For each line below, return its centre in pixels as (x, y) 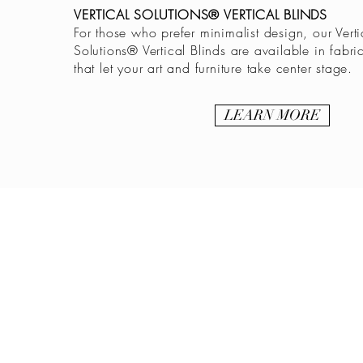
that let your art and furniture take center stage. (213, 68)
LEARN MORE (272, 115)
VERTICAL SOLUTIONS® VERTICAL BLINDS (201, 15)
